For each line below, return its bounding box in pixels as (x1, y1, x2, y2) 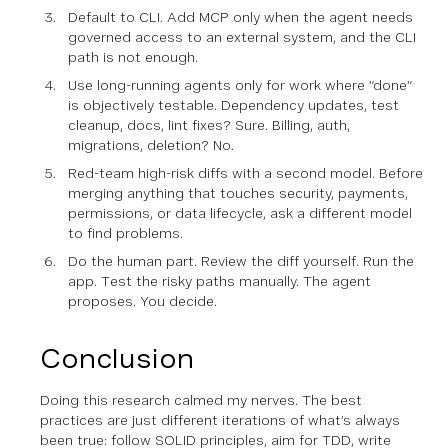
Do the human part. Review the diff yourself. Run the (68, 252, 414, 269)
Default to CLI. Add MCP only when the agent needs (68, 8, 413, 25)
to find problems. (68, 224, 183, 241)
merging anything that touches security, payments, (68, 184, 408, 201)
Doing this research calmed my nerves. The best (40, 391, 362, 408)
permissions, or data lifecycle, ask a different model (68, 204, 412, 221)
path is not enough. (68, 48, 198, 65)
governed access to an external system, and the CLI (68, 28, 416, 45)
